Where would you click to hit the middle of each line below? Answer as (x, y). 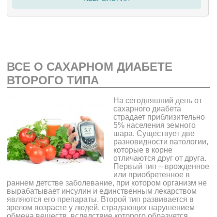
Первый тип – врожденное (162, 166)
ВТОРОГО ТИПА (53, 80)
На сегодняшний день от (158, 101)
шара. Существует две (154, 133)
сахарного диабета (147, 109)
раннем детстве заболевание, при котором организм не (107, 183)
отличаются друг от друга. (160, 158)
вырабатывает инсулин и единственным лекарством (102, 191)
